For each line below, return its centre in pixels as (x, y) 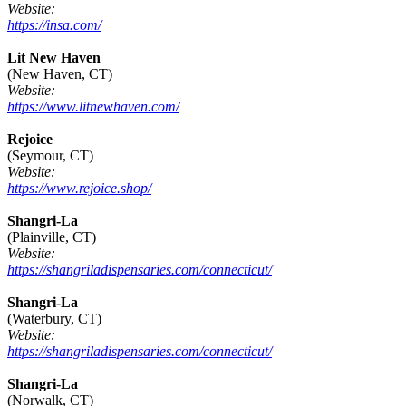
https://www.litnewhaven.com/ (93, 107)
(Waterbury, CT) (54, 319)
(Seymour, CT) (50, 156)
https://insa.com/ (54, 25)
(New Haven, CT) (60, 74)
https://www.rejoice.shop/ (79, 188)
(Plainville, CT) (52, 237)
